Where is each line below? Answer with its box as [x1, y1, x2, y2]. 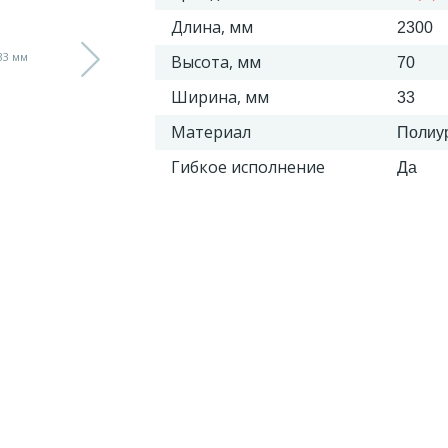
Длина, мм [170, 16, 253, 38]
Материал [170, 121, 251, 143]
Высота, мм [170, 51, 261, 73]
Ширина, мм [170, 86, 269, 108]
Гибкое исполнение [170, 156, 325, 178]
